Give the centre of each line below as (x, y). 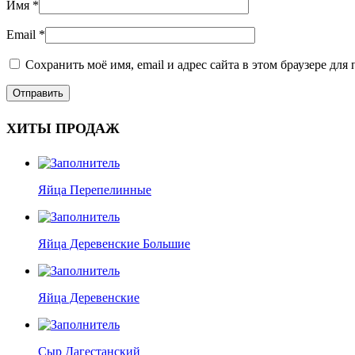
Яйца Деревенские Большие (114, 243)
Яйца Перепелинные (95, 189)
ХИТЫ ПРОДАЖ (63, 128)
